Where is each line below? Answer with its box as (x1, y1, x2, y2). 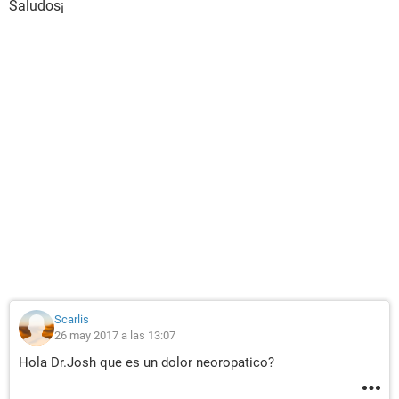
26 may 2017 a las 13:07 (54, 329, 175, 342)
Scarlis (54, 313, 89, 326)
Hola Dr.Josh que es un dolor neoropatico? (19, 354, 274, 370)
